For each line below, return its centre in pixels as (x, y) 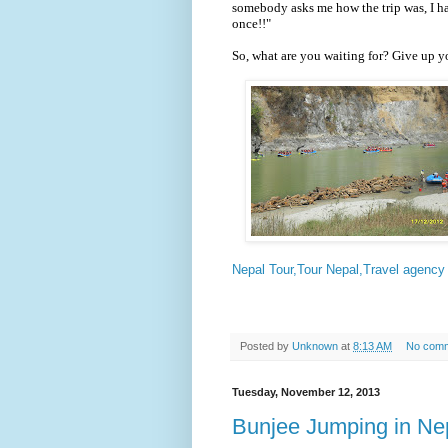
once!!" (251, 23)
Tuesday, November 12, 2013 (306, 391)
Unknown (315, 345)
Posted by (266, 345)
